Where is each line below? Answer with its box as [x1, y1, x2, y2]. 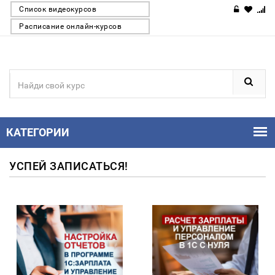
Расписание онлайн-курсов [19, 22, 122, 31]
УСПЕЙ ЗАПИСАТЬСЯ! [9, 160, 128, 172]
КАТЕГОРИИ [6, 126, 69, 139]
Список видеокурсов [19, 5, 96, 14]
